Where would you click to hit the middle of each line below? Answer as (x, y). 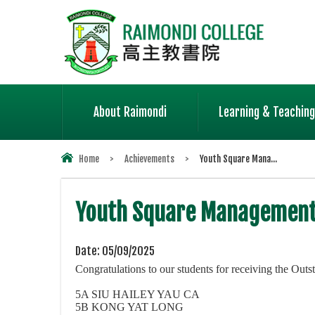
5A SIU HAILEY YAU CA (137, 295)
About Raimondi (130, 112)
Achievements (149, 159)
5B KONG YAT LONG (129, 307)
